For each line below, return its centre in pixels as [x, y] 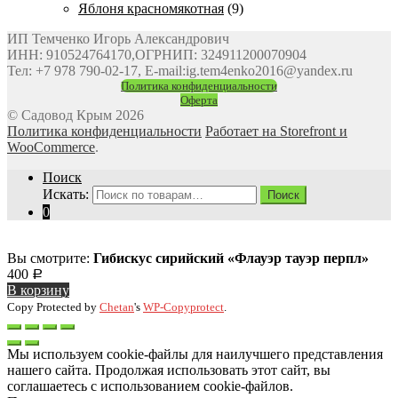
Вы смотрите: [50, 258]
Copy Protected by [53, 306]
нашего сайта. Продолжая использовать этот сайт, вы [169, 370]
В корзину [38, 290]
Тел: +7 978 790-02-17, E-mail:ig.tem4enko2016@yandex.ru [180, 70]
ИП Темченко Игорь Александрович [118, 38]
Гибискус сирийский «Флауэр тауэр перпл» [231, 258]
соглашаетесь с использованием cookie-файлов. [150, 386]
